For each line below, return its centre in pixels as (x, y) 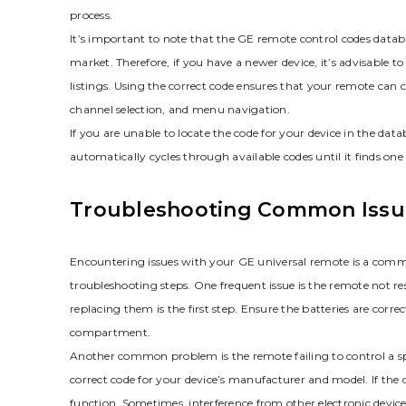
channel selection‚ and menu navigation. (180, 109)
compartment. (110, 332)
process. (91, 14)
